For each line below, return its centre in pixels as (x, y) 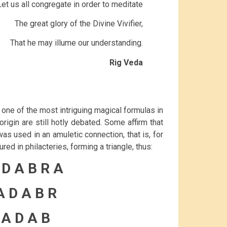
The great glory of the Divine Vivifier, (79, 23)
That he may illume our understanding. (77, 43)
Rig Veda (126, 62)
